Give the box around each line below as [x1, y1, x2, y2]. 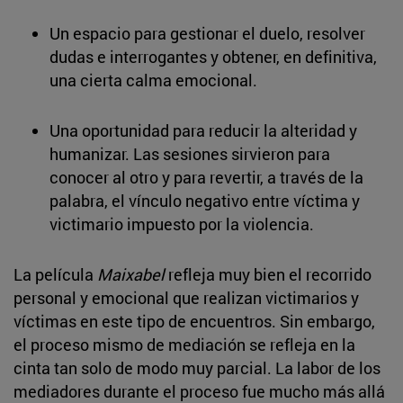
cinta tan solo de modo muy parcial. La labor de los [13, 356, 381, 379]
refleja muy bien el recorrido [165, 263, 372, 285]
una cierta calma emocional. [49, 68, 257, 91]
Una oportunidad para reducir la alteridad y [49, 119, 357, 141]
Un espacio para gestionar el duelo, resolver [49, 22, 365, 44]
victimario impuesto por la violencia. [49, 212, 314, 235]
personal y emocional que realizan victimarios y [13, 286, 359, 309]
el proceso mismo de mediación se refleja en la [13, 333, 355, 355]
